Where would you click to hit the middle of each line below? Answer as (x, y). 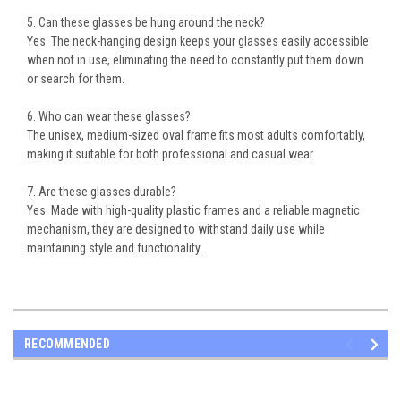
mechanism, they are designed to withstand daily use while (176, 230)
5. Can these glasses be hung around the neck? (146, 23)
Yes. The (50, 42)
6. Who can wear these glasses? (109, 117)
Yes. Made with (66, 211)
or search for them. (76, 79)
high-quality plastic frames (173, 211)
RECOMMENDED (67, 344)
